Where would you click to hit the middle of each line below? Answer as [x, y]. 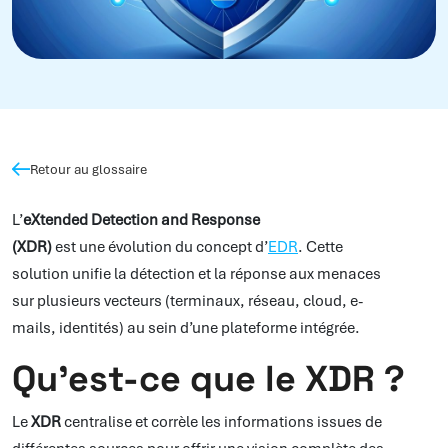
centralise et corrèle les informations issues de [223, 422]
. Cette [320, 247]
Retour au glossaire [88, 168]
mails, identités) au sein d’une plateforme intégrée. [187, 328]
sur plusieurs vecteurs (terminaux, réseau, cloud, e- [187, 301]
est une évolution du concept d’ [160, 247]
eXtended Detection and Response [141, 220]
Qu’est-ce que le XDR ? [208, 379]
